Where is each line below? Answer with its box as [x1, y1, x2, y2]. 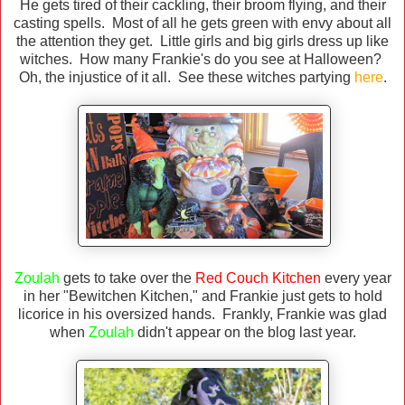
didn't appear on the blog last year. [133, 325, 356, 341]
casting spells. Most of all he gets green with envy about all [14, 15, 391, 32]
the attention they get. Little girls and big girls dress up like [16, 33, 389, 50]
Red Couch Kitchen [194, 270, 321, 287]
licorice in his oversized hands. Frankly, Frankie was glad [18, 306, 387, 323]
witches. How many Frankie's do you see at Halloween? [20, 52, 385, 68]
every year [320, 270, 391, 287]
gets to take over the [59, 270, 195, 287]
